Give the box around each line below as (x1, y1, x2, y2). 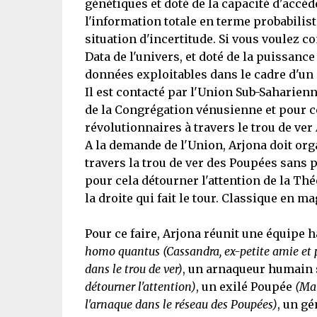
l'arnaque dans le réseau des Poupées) (84, 297, 277, 311)
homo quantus (84, 244, 160, 258)
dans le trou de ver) (84, 262, 183, 276)
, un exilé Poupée (195, 279, 295, 294)
